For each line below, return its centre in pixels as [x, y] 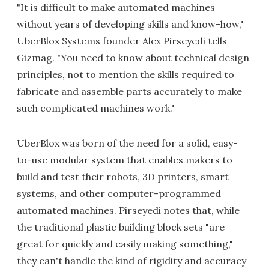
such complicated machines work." [96, 108]
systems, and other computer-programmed [119, 193]
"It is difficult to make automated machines [116, 7]
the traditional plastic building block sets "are [121, 227]
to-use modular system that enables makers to [125, 160]
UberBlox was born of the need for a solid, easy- [127, 143]
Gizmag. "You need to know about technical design [133, 58]
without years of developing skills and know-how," [130, 24]
